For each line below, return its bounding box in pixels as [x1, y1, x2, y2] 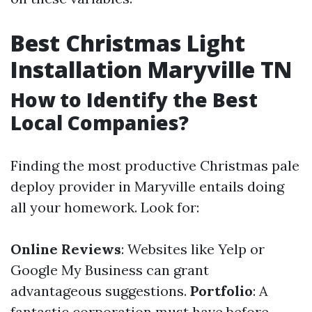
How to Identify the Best [10, 86, 258, 113]
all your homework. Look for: [10, 198, 199, 216]
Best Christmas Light [10, 28, 245, 58]
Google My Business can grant [10, 261, 209, 279]
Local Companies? [10, 109, 189, 136]
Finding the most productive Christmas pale [10, 157, 299, 174]
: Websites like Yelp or [121, 240, 265, 258]
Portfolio [190, 282, 253, 299]
